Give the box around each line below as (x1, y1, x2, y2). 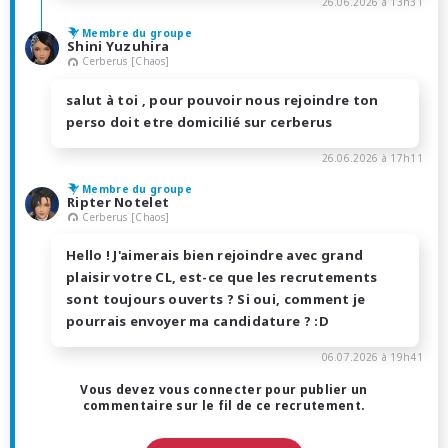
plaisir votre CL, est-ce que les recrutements (66, 268, 378, 287)
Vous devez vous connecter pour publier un (80, 381, 368, 399)
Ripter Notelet (67, 192, 170, 211)
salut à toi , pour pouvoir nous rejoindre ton (66, 90, 379, 109)
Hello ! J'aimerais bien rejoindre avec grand (66, 246, 364, 265)
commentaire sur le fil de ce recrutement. (82, 397, 366, 415)
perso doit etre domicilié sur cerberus (66, 112, 333, 131)
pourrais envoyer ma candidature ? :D (66, 312, 329, 331)
